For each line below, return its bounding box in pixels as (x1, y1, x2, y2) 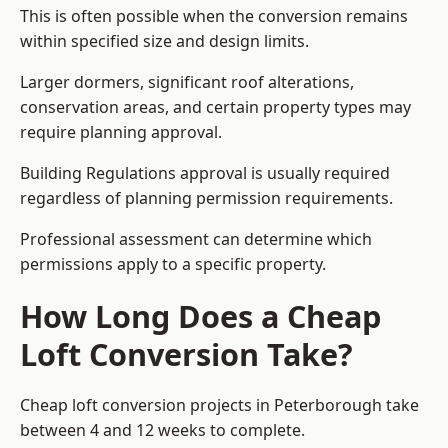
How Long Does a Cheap (20, 295, 381, 338)
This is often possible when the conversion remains (20, 5, 408, 28)
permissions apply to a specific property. (20, 253, 326, 276)
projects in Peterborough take (186, 394, 419, 417)
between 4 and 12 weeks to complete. (20, 419, 305, 442)
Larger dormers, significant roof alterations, (20, 71, 354, 94)
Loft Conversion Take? (20, 333, 353, 376)
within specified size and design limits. (20, 30, 309, 53)
